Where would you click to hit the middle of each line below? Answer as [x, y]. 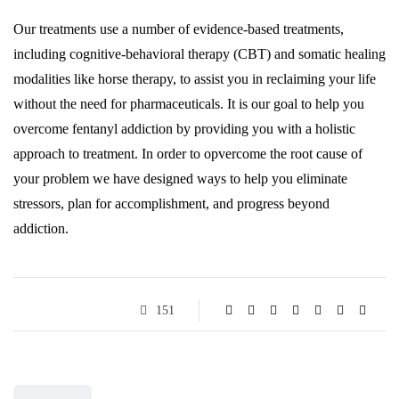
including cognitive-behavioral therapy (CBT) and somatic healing [199, 54]
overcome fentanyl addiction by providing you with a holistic [184, 129]
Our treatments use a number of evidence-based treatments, [179, 29]
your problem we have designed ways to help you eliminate [180, 179]
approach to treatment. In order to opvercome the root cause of [188, 154]
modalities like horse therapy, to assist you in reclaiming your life [195, 79]
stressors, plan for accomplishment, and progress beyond [171, 204]
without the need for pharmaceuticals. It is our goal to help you [189, 104]
